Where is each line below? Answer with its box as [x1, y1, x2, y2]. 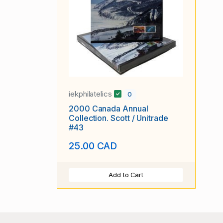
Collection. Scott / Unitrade [69, 112, 168, 123]
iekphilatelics [69, 89, 114, 99]
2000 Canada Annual [69, 103, 148, 113]
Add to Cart [108, 171, 144, 179]
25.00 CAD [69, 140, 117, 152]
